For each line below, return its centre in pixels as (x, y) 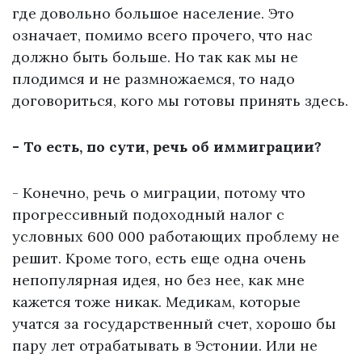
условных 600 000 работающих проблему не (176, 237)
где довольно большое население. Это (153, 14)
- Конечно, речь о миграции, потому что (159, 193)
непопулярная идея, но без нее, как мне (158, 280)
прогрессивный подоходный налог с (148, 215)
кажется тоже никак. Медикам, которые (156, 302)
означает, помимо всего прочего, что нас (162, 36)
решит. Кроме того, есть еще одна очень (159, 259)
